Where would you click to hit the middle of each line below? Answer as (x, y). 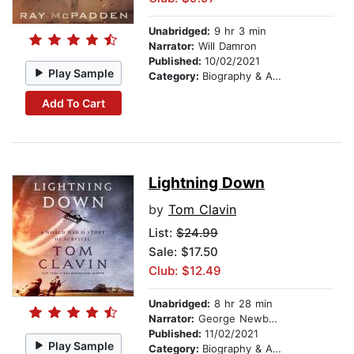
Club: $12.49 (185, 271)
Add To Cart (73, 103)
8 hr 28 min (241, 304)
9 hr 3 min (238, 31)
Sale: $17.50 (183, 252)
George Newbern (232, 319)
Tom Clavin (202, 210)
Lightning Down (207, 183)
